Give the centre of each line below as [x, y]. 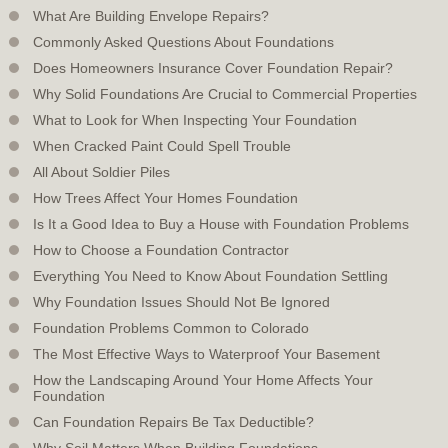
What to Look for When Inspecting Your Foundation [195, 119]
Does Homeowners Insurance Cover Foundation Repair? [213, 67]
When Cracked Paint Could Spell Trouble [162, 145]
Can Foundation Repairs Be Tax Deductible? [173, 421]
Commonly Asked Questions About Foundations [183, 41]
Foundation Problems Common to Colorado [171, 327]
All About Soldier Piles [101, 171]
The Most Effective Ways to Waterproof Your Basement [206, 353]
